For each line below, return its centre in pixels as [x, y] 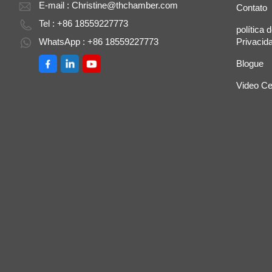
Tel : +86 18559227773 [84, 24]
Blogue [250, 64]
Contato [251, 8]
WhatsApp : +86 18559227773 [99, 41]
